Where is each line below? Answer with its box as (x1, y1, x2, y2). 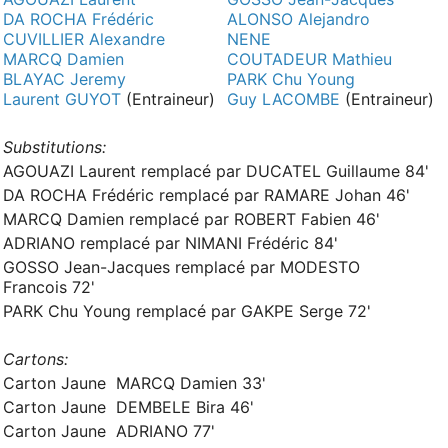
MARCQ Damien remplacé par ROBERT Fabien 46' (3, 209, 380, 229)
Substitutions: (3, 137, 106, 157)
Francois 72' (3, 277, 95, 297)
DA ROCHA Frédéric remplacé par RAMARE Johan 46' (3, 185, 410, 205)
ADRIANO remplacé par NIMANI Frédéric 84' (3, 233, 338, 253)
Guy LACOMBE (227, 89, 340, 109)
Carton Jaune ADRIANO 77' (3, 421, 215, 441)
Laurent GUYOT (3, 89, 121, 109)
